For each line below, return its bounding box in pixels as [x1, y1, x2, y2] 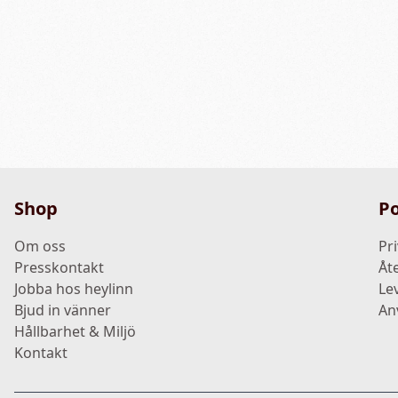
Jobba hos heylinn [14, 279, 133, 298]
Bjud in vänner [14, 300, 111, 320]
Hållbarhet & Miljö [14, 322, 136, 341]
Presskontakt [14, 258, 104, 277]
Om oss [14, 236, 66, 256]
